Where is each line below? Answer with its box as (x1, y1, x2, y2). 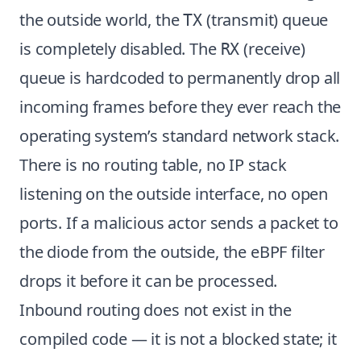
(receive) (239, 38, 305, 60)
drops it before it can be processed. (19, 270, 278, 292)
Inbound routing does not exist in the (19, 299, 293, 321)
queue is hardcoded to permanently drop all (19, 67, 341, 89)
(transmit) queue (202, 9, 329, 31)
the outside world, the (19, 9, 184, 31)
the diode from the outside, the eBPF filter (19, 241, 326, 263)
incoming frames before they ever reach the (19, 96, 342, 118)
